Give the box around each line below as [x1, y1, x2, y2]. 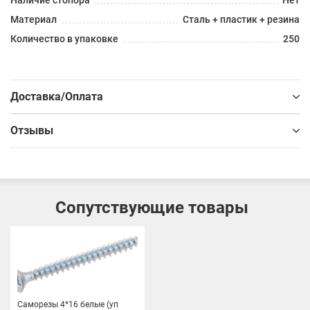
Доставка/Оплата [10, 89, 103, 103]
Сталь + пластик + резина [183, 13, 300, 25]
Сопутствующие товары [55, 197, 248, 217]
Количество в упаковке [10, 33, 118, 44]
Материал [10, 13, 57, 25]
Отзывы [10, 123, 53, 137]
